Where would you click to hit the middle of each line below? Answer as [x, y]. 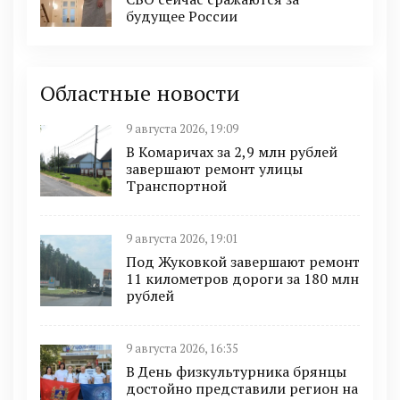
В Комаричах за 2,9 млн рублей [232, 151]
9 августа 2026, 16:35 [182, 348]
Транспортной [176, 185]
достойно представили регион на [242, 388]
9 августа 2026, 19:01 [182, 238]
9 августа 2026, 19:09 [182, 129]
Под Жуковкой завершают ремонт [243, 261]
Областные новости [140, 92]
